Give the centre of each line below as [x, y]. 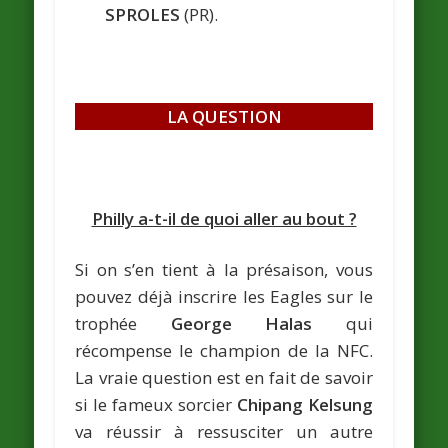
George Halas [241, 324]
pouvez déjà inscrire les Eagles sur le [224, 297]
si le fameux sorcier [156, 405]
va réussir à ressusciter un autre [224, 432]
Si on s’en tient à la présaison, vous [224, 270]
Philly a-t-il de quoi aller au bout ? [224, 219]
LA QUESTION [224, 117]
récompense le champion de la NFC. [224, 351]
